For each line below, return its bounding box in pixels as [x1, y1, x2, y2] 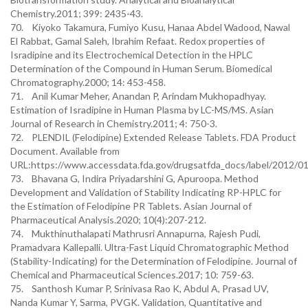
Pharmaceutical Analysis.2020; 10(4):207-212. [10, 214, 206, 225]
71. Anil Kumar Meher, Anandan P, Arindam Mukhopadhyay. [10, 90, 266, 102]
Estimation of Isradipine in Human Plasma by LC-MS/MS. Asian [10, 104, 274, 115]
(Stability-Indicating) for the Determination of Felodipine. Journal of [10, 255, 297, 267]
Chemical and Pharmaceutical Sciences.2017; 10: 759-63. [10, 269, 254, 280]
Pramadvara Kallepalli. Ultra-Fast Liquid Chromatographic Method [10, 241, 289, 253]
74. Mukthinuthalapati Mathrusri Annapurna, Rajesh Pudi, [10, 228, 261, 239]
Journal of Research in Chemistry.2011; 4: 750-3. [10, 118, 217, 129]
